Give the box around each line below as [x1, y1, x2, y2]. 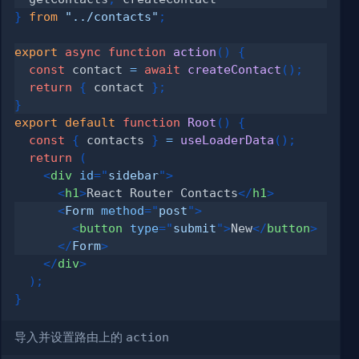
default [65, 115, 116, 129]
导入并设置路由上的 [14, 329, 127, 345]
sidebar [108, 167, 159, 182]
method [101, 203, 145, 217]
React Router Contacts [87, 185, 239, 200]
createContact [188, 62, 282, 76]
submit [173, 220, 217, 235]
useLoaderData [180, 132, 275, 147]
